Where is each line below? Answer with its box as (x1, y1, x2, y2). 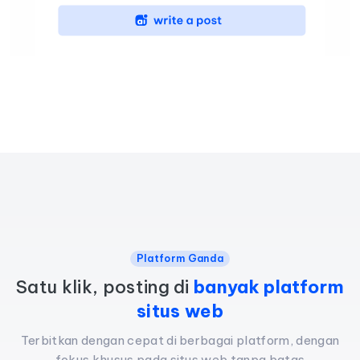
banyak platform (194, 275, 344, 298)
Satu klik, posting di (16, 275, 194, 298)
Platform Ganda (136, 252, 224, 264)
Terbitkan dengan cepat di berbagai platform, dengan (20, 332, 340, 348)
